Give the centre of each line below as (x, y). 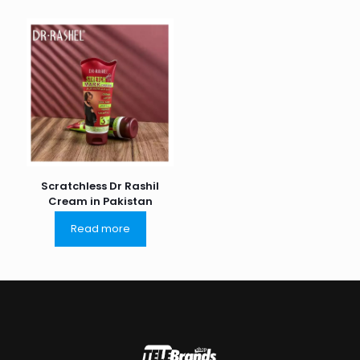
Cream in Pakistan (100, 201)
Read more (100, 228)
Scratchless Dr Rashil (100, 186)
